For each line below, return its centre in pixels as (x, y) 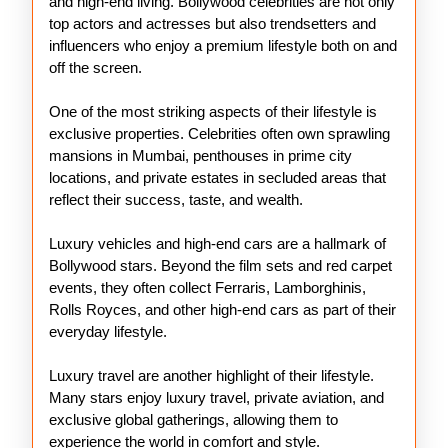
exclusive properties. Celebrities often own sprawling (219, 133)
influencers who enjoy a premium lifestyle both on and (223, 45)
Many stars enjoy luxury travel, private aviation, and (216, 397)
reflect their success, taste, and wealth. (176, 199)
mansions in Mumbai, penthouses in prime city (200, 155)
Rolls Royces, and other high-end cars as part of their (222, 309)
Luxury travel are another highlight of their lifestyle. (211, 375)
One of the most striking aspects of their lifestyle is (213, 111)
